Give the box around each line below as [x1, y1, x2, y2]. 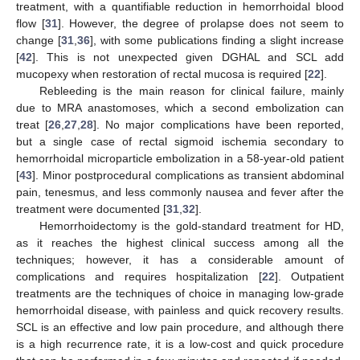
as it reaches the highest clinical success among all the [16, 236, 344, 250]
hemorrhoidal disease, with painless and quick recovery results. [16, 304, 344, 317]
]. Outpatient [274, 270, 345, 284]
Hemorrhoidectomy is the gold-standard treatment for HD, [39, 219, 344, 233]
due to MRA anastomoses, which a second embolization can [16, 101, 344, 115]
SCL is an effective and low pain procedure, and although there [16, 321, 344, 334]
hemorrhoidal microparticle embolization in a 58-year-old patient [16, 152, 344, 166]
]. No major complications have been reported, [93, 118, 345, 132]
